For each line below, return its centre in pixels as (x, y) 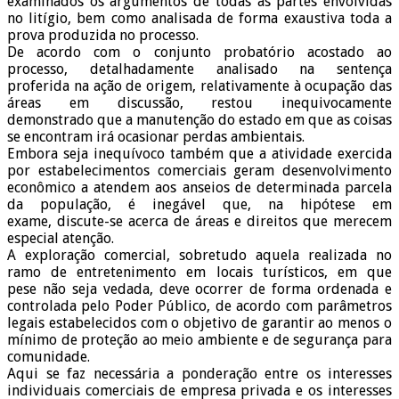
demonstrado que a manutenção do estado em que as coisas (199, 120)
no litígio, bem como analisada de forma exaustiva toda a (199, 19)
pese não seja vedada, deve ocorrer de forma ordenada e (199, 289)
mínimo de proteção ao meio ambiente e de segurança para (199, 340)
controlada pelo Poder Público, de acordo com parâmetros (199, 306)
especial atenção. (61, 239)
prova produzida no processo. (103, 36)
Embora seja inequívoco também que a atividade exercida (199, 154)
